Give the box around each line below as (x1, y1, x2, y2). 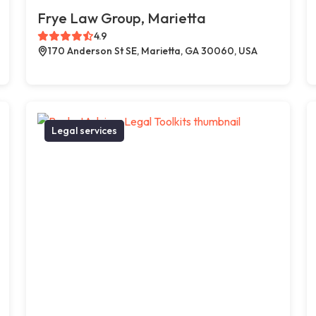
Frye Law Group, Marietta (37, 8, 207, 27)
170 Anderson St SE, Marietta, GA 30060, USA (48, 44, 258, 57)
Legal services (51, 123, 118, 137)
